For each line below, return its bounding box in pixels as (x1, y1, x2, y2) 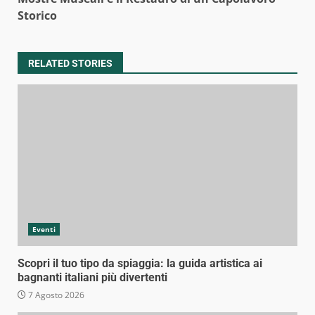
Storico (18, 7, 57, 23)
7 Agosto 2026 (26, 288, 84, 301)
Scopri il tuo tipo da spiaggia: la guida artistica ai (18, 256, 262, 270)
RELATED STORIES (28, 57, 112, 69)
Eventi (32, 224, 56, 234)
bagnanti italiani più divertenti (18, 270, 167, 284)
